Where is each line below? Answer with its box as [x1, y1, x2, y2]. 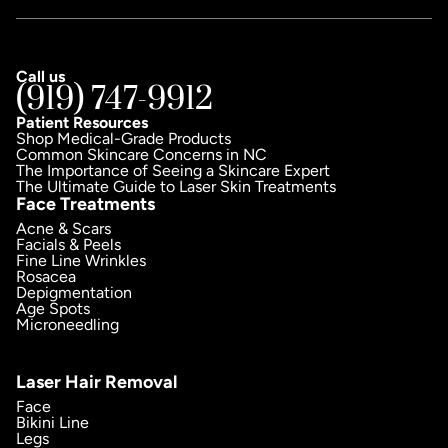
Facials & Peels [16, 235, 121, 254]
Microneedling [16, 315, 119, 334]
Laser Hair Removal [16, 371, 177, 393]
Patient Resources [16, 113, 148, 132]
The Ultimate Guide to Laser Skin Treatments [16, 177, 336, 196]
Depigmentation [16, 283, 132, 302]
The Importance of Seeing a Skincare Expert [16, 161, 330, 180]
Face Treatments [16, 193, 155, 215]
